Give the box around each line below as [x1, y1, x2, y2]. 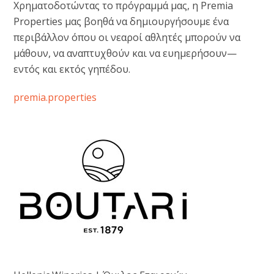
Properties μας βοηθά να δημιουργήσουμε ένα [13, 15, 229, 28]
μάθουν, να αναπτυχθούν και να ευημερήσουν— [13, 46, 237, 60]
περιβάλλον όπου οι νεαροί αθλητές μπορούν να [13, 31, 241, 44]
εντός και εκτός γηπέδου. [13, 62, 131, 76]
